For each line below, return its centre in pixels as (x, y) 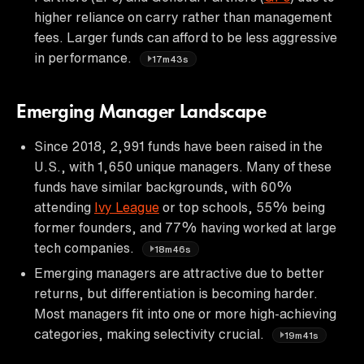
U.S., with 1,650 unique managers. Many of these (183, 166)
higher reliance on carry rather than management (183, 17)
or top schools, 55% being (242, 207)
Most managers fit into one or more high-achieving (185, 313)
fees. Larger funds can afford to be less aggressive (186, 37)
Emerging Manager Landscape (141, 113)
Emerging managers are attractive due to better (179, 273)
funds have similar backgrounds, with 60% (163, 186)
